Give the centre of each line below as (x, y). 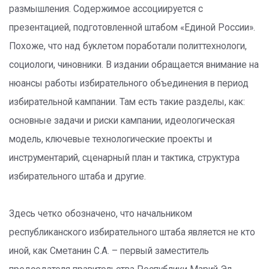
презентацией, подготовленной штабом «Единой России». (132, 28)
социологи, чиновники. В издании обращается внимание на (134, 65)
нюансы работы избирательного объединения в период (129, 83)
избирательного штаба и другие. (77, 177)
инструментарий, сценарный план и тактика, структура (124, 158)
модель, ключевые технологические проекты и (110, 139)
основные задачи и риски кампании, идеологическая (122, 121)
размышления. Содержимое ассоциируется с (106, 9)
